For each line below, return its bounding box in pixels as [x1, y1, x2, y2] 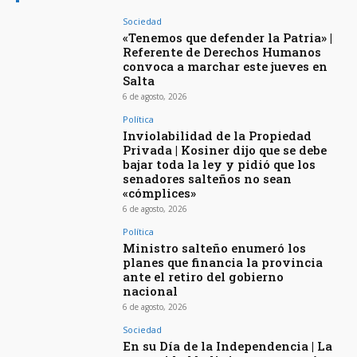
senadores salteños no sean [123, 171, 292, 187]
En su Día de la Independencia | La [123, 338, 333, 355]
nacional [123, 283, 178, 300]
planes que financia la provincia [123, 254, 324, 271]
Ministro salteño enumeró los [123, 240, 307, 257]
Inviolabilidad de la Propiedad [123, 127, 312, 144]
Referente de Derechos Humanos [123, 44, 322, 61]
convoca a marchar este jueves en [123, 58, 328, 75]
